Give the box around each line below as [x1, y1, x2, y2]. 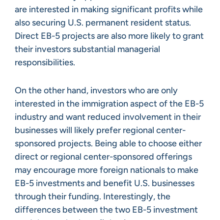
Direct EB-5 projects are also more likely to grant [15, 30, 204, 41]
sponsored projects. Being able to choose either [15, 137, 202, 149]
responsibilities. [15, 56, 75, 68]
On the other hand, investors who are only [15, 84, 178, 96]
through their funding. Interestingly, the [15, 191, 170, 202]
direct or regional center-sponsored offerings [15, 151, 192, 162]
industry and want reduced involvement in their [15, 111, 201, 122]
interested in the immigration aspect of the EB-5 [15, 98, 204, 109]
